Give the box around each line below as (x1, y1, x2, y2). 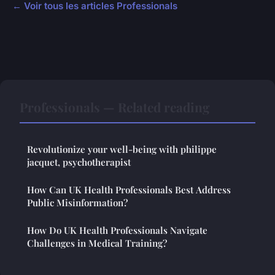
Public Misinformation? (27, 196, 128, 209)
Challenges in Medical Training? (27, 237, 167, 250)
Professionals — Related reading (20, 98, 210, 116)
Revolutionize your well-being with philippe (27, 143, 217, 156)
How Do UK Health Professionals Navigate (27, 224, 207, 237)
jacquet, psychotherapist (27, 156, 131, 169)
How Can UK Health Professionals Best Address (27, 184, 231, 196)
